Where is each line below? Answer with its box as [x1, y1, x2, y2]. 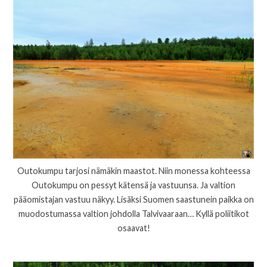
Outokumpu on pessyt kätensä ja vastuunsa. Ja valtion [32, 179, 235, 190]
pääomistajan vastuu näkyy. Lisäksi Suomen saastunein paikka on [13, 194, 254, 204]
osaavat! [117, 222, 150, 233]
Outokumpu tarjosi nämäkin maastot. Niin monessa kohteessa [17, 165, 250, 176]
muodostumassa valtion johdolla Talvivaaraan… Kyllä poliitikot [18, 208, 249, 219]
